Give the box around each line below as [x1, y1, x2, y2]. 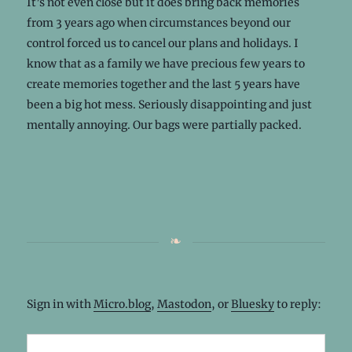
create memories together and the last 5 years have [26, 76, 300, 91]
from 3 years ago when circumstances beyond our [26, 15, 291, 30]
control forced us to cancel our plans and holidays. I [26, 35, 299, 50]
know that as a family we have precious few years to [26, 56, 305, 71]
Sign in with [26, 296, 93, 311]
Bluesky [230, 296, 274, 311]
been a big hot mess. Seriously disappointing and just [26, 97, 312, 112]
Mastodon [156, 296, 211, 311]
